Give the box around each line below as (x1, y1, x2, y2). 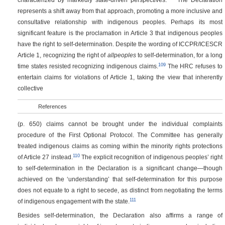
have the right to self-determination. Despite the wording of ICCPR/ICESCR (18, 41, 222, 48)
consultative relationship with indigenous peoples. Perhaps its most (18, 19, 222, 26)
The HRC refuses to (165, 63, 223, 70)
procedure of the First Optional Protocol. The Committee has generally (18, 132, 222, 139)
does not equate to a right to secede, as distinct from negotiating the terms (18, 187, 222, 194)
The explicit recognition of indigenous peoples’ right (79, 154, 223, 161)
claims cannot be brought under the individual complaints (46, 121, 223, 128)
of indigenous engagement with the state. (18, 198, 130, 205)
